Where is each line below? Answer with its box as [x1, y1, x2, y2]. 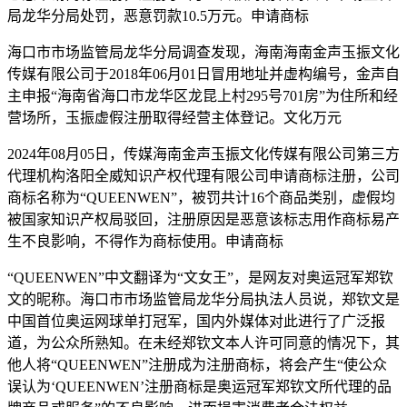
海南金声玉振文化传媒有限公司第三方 [153, 145, 400, 162]
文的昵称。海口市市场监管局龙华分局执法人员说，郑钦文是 [7, 291, 400, 307]
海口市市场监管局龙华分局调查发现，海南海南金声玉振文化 [7, 44, 400, 60]
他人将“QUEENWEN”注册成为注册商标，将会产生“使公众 [7, 356, 387, 372]
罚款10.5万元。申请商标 [153, 7, 309, 24]
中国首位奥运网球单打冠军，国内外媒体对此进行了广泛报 [7, 313, 385, 329]
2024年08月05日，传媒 [7, 145, 153, 162]
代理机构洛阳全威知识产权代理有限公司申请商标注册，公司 [7, 167, 400, 184]
